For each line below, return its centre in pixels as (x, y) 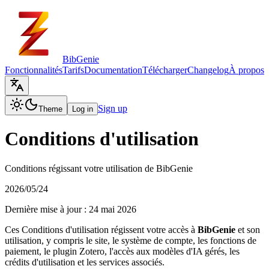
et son (248, 229)
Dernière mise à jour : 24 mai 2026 (71, 209)
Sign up (113, 108)
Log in (83, 109)
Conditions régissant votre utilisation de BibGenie (99, 168)
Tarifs (73, 70)
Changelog (208, 70)
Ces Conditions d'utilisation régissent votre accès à (101, 229)
